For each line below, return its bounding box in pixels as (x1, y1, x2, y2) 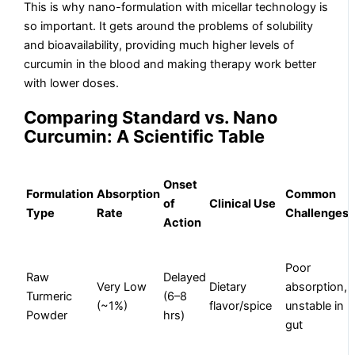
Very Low (97, 280, 147, 295)
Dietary (209, 280, 247, 295)
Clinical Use (209, 197, 277, 212)
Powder (26, 308, 68, 323)
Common (285, 187, 337, 202)
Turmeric (26, 289, 73, 304)
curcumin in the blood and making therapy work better (24, 57, 317, 72)
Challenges (285, 206, 349, 221)
